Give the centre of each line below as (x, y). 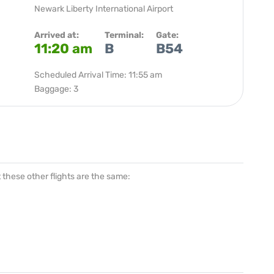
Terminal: (124, 35)
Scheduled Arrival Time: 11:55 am (98, 75)
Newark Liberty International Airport (104, 9)
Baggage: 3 (56, 89)
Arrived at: (57, 35)
